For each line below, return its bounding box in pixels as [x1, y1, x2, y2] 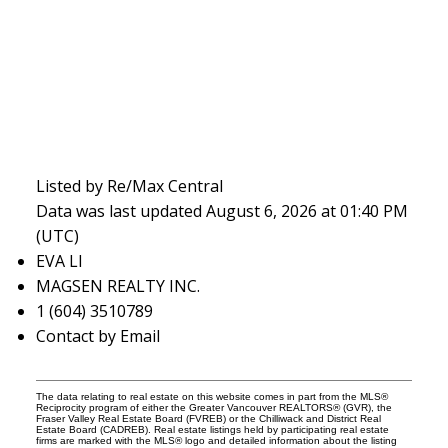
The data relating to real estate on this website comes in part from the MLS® [35, 391, 388, 403]
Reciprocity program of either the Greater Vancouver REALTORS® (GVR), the [35, 402, 392, 414]
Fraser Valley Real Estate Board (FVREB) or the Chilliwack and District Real [35, 413, 381, 425]
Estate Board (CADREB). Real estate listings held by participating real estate [35, 424, 389, 436]
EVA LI [35, 250, 83, 273]
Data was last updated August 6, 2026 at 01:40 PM [35, 200, 408, 223]
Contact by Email [35, 325, 160, 348]
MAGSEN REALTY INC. [35, 275, 200, 298]
